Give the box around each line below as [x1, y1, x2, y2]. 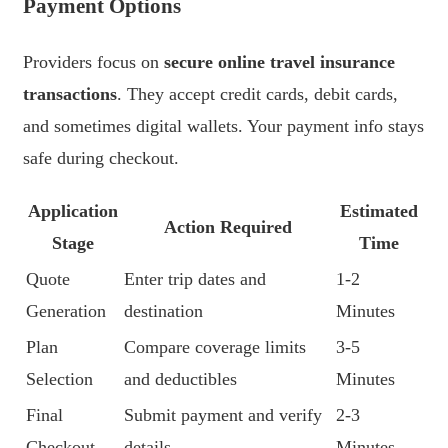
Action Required [164, 217, 292, 238]
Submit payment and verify [124, 405, 322, 426]
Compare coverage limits [124, 337, 306, 358]
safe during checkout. [23, 148, 179, 169]
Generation [26, 301, 106, 322]
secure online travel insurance [164, 52, 395, 73]
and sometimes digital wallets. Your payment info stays [23, 116, 424, 137]
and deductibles [124, 369, 237, 390]
